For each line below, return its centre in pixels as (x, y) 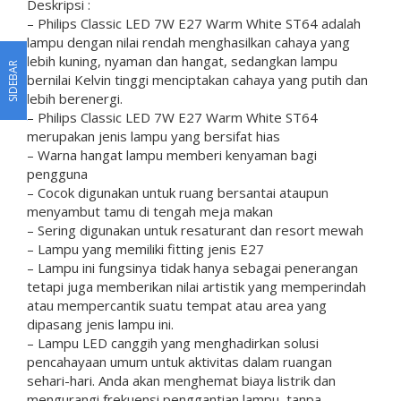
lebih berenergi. (75, 98)
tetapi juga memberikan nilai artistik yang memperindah (196, 286)
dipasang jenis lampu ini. (100, 324)
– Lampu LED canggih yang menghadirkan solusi (173, 342)
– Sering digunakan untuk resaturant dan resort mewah (195, 230)
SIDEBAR (13, 81)
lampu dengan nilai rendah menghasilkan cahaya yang (188, 42)
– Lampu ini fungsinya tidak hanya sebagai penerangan (192, 267)
